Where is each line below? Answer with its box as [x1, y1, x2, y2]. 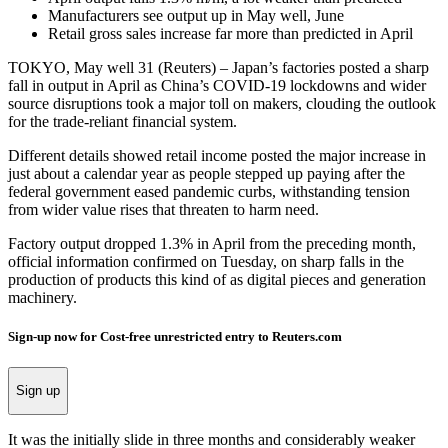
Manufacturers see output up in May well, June [48, 6, 344, 24]
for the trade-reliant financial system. [8, 112, 237, 130]
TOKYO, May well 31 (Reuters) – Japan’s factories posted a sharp [8, 58, 429, 76]
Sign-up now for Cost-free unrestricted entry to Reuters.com [8, 328, 342, 344]
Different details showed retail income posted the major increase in [8, 146, 426, 164]
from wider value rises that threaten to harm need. [8, 200, 319, 218]
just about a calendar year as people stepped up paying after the [8, 164, 405, 182]
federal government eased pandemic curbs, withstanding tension [8, 182, 410, 200]
